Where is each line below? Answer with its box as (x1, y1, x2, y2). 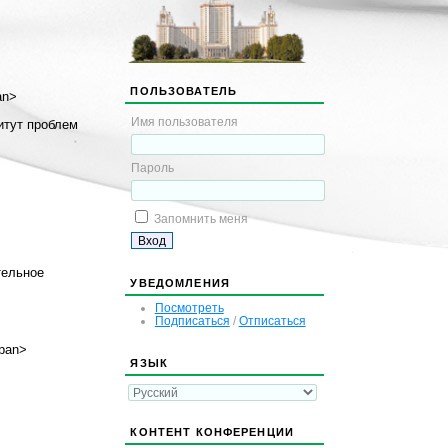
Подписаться (154, 313, 230, 327)
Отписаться (238, 313, 306, 327)
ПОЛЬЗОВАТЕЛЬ (130, 85, 238, 98)
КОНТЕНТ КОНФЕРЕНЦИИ (130, 425, 295, 438)
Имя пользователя (131, 115, 239, 129)
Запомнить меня (154, 212, 249, 226)
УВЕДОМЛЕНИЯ (130, 276, 230, 289)
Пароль (131, 161, 175, 175)
